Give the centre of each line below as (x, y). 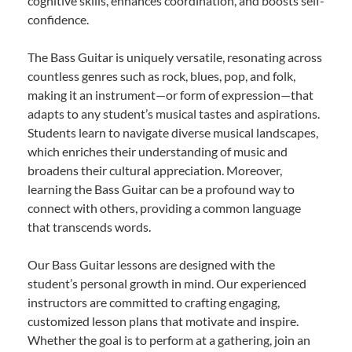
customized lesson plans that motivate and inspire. (163, 321)
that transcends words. (89, 226)
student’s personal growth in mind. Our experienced (167, 283)
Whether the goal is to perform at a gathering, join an (169, 339)
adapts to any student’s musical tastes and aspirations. (174, 113)
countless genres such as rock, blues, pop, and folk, (161, 75)
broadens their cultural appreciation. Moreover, (155, 170)
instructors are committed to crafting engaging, (154, 302)
